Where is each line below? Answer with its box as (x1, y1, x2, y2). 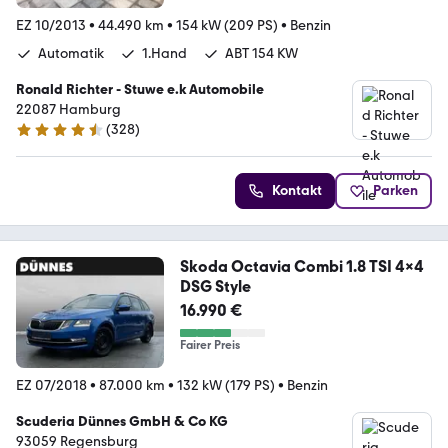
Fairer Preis (179, 338, 240, 353)
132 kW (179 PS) (177, 377, 275, 395)
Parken (373, 182, 418, 200)
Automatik (38, 45, 104, 63)
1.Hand (142, 45, 187, 63)
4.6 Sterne (15, 129, 79, 147)
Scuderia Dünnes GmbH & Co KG (16, 413, 228, 431)
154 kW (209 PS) (176, 17, 278, 35)
